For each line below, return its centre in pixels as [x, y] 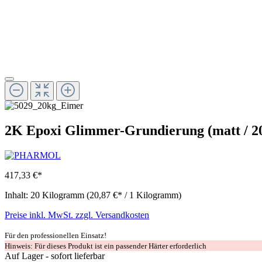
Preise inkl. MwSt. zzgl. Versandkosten [77, 215]
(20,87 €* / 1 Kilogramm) [134, 195]
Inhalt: [18, 195]
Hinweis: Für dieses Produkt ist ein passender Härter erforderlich [106, 246]
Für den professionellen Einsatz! [56, 236]
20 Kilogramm [58, 195]
